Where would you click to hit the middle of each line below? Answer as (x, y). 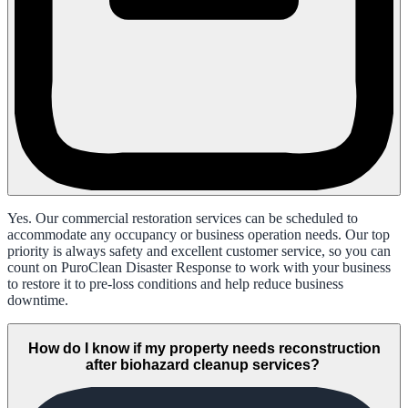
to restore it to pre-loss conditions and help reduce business (175, 284)
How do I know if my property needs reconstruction (204, 348)
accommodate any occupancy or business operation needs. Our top (199, 235)
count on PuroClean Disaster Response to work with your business (199, 268)
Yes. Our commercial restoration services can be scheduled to (183, 219)
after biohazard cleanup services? (204, 364)
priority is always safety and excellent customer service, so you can (199, 251)
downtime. (38, 301)
